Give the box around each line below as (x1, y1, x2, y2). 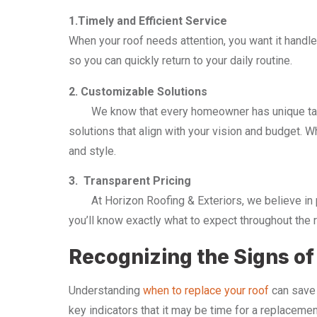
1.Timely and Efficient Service (69, 14, 227, 28)
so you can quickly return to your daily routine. (69, 54, 292, 67)
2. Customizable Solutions (69, 85, 207, 98)
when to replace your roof (143, 284, 269, 297)
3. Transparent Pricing (69, 174, 191, 188)
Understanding (69, 284, 143, 297)
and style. (69, 144, 116, 158)
